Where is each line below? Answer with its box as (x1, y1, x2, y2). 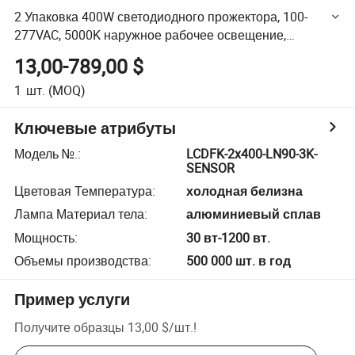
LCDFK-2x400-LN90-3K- (186, 144, 318, 162)
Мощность (14, 228, 75, 246)
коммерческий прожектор (14, 44, 165, 62)
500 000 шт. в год (186, 252, 292, 270)
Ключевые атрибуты (14, 116, 177, 139)
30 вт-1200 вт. (186, 228, 271, 246)
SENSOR (186, 158, 235, 177)
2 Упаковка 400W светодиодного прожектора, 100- (14, 7, 308, 25)
